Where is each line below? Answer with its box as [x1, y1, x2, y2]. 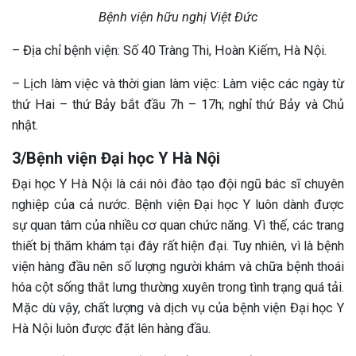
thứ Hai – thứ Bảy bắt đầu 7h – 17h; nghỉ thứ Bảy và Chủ [12, 97, 344, 113]
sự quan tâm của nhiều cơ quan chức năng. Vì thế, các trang [12, 218, 344, 234]
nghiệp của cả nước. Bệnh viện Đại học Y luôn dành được [12, 197, 344, 213]
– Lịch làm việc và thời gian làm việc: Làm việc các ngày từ [12, 76, 344, 92]
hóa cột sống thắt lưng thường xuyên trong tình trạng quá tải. [12, 280, 344, 296]
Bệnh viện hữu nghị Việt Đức [99, 10, 257, 25]
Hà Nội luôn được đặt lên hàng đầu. [12, 321, 211, 337]
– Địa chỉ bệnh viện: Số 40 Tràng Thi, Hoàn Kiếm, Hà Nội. [12, 43, 327, 59]
